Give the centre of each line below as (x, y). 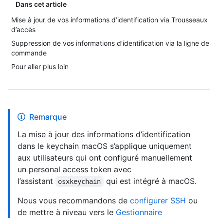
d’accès (23, 29)
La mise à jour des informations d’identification (104, 134)
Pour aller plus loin (40, 66)
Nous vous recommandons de (74, 200)
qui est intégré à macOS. (150, 181)
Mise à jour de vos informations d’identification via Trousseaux (109, 20)
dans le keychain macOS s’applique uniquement (105, 146)
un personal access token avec (74, 169)
